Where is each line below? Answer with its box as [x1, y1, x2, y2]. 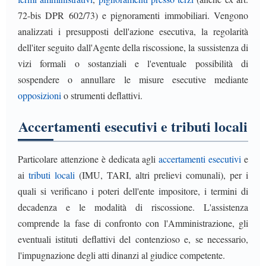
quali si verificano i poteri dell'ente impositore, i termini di [18, 184, 248, 197]
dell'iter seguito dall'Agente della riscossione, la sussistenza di [18, 40, 248, 53]
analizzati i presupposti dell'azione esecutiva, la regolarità [18, 24, 248, 37]
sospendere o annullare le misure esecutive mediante [18, 72, 248, 85]
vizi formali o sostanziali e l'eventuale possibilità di [18, 56, 248, 69]
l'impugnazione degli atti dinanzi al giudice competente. [18, 248, 225, 261]
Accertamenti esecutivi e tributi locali [18, 115, 248, 137]
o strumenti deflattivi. [61, 88, 142, 102]
